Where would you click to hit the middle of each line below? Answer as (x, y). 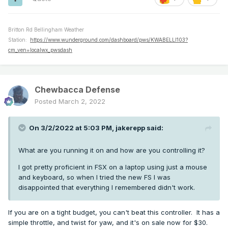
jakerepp (130, 128)
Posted (47, 102)
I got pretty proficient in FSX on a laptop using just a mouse (113, 167)
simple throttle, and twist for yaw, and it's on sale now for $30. (108, 223)
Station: (19, 40)
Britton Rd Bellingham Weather (46, 30)
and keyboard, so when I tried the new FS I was (94, 177)
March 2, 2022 (82, 102)
